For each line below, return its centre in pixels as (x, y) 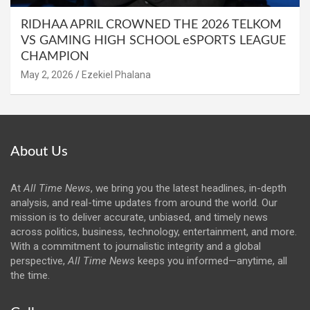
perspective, (39, 261)
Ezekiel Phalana (116, 74)
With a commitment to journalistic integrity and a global (136, 246)
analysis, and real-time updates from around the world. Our (144, 202)
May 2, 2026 (47, 74)
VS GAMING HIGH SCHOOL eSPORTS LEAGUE (153, 40)
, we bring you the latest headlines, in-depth (189, 188)
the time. (30, 275)
